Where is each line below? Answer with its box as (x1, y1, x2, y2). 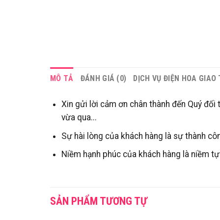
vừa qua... (61, 112, 97, 123)
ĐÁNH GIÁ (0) (80, 73, 127, 83)
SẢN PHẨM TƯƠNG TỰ (50, 194, 147, 207)
